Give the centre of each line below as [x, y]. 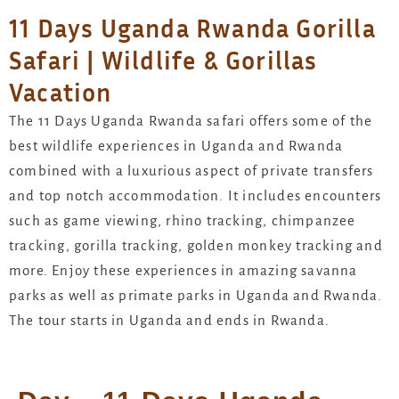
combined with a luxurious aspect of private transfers [191, 171]
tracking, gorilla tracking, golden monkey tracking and [196, 245]
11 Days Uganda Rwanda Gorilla [192, 28]
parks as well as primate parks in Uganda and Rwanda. [196, 295]
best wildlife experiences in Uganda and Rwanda [176, 146]
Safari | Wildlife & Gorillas [163, 60]
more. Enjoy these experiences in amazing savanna [183, 270]
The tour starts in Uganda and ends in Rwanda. [170, 320]
